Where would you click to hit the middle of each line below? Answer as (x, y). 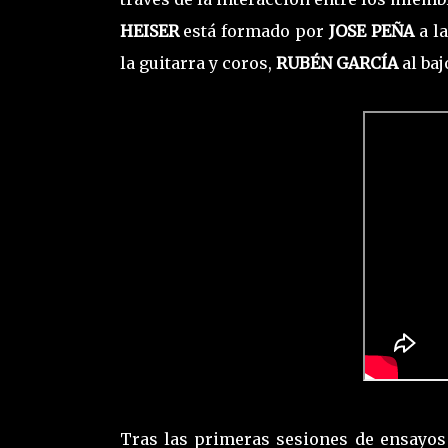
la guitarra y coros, (197, 63)
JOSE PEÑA (372, 31)
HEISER (151, 31)
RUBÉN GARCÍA (336, 63)
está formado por (256, 31)
